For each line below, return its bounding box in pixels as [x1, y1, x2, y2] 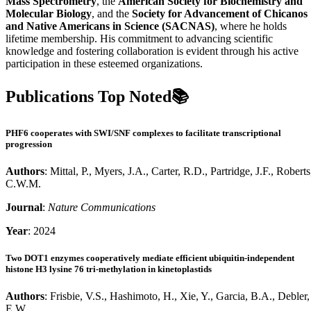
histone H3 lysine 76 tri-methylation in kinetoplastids [6, 264, 212, 275]
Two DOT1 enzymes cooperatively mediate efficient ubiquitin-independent [6, 253, 294, 264]
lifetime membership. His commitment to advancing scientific [6, 32, 273, 44]
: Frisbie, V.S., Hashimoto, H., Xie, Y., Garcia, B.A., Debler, [44, 290, 310, 303]
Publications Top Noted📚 [6, 87, 193, 106]
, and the [92, 7, 132, 19]
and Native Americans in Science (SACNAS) [6, 19, 215, 32]
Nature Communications [48, 201, 155, 213]
